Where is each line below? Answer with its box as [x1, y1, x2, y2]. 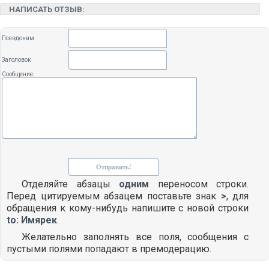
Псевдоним [2, 34, 34, 41]
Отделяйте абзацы [22, 178, 119, 190]
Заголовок [2, 56, 31, 63]
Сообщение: [2, 70, 34, 77]
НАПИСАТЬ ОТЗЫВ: [9, 4, 85, 14]
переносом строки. [149, 178, 249, 190]
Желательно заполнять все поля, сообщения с [22, 231, 249, 243]
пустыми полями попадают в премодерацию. [7, 243, 211, 255]
